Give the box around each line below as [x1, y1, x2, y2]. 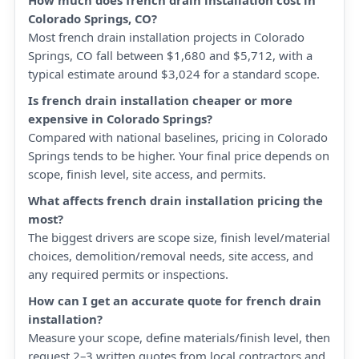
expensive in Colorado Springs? [28, 111, 212, 127]
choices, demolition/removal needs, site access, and [28, 248, 313, 264]
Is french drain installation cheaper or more [28, 92, 292, 108]
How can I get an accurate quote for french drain [28, 292, 321, 309]
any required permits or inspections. [28, 266, 228, 282]
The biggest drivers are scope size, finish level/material [28, 229, 330, 245]
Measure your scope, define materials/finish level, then [28, 329, 330, 345]
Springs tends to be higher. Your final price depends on [28, 147, 329, 163]
